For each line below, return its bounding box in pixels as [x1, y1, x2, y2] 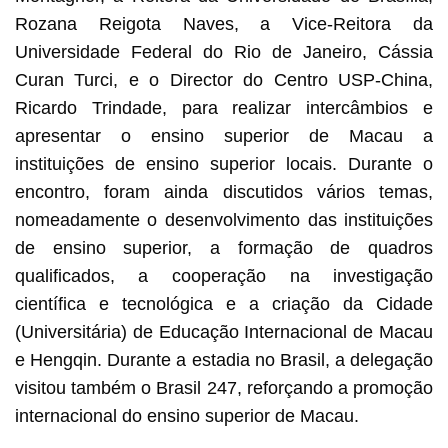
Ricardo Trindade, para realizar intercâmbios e [14, 97, 434, 118]
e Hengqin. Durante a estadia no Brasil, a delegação [14, 349, 434, 370]
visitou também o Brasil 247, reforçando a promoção [14, 377, 434, 398]
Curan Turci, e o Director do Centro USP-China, [14, 69, 434, 90]
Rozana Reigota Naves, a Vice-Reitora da [14, 13, 434, 34]
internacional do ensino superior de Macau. [14, 405, 359, 426]
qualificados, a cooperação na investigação [14, 265, 434, 286]
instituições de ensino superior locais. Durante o [14, 153, 434, 174]
